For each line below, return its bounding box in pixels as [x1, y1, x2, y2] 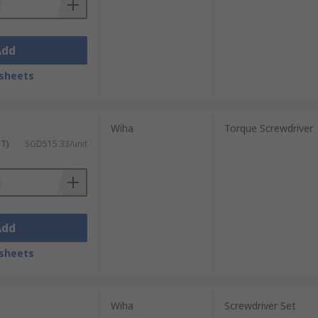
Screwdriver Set [224, 299, 296, 312]
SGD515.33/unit [24, 138, 87, 150]
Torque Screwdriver [224, 121, 313, 135]
